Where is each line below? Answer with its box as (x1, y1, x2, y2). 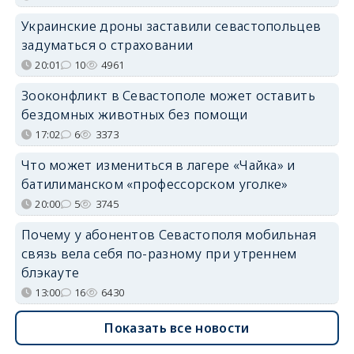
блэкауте (21, 263, 80, 281)
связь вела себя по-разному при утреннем (21, 244, 297, 262)
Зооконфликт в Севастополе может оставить (21, 86, 315, 104)
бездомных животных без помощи (21, 105, 248, 123)
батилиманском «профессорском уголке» (21, 175, 288, 193)
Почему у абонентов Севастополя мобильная (21, 225, 316, 243)
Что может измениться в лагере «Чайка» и (21, 156, 296, 174)
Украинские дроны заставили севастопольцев (21, 17, 322, 35)
